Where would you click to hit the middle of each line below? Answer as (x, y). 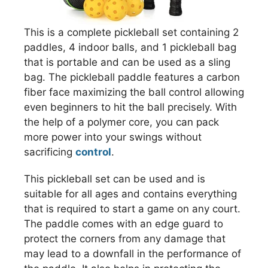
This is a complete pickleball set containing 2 (131, 33)
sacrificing (50, 152)
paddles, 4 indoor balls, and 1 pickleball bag (130, 48)
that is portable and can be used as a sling (127, 63)
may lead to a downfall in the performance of (133, 253)
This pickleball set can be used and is (115, 179)
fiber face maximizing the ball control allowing (134, 92)
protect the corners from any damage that (125, 238)
